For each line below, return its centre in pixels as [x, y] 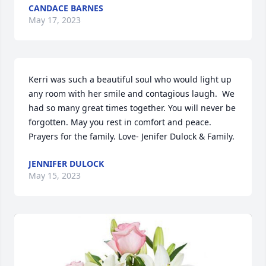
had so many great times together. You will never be [132, 108]
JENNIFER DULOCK [66, 164]
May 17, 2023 [55, 20]
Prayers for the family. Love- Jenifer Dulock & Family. [132, 136]
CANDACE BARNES [66, 8]
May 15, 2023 [55, 175]
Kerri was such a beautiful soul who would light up [130, 79]
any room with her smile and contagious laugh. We [132, 94]
